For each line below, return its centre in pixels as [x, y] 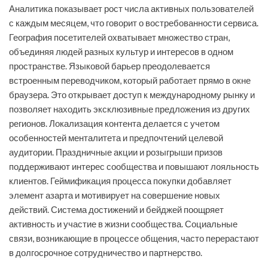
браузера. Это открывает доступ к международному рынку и [132, 95]
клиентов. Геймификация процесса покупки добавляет [120, 181]
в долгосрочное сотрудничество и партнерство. [106, 253]
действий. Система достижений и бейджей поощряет [116, 210]
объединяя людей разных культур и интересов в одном [121, 52]
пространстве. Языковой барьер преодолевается [109, 66]
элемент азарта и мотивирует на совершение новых [115, 195]
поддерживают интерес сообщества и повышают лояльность [134, 167]
